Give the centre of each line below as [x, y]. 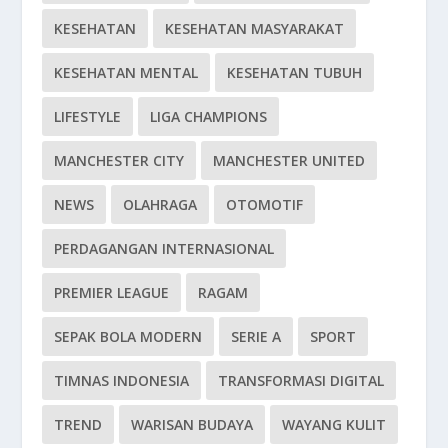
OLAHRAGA [160, 204]
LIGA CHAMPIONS [209, 116]
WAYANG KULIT [334, 424]
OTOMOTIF [265, 204]
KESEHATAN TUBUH [295, 72]
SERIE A [256, 336]
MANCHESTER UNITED [289, 160]
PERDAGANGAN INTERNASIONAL [164, 248]
